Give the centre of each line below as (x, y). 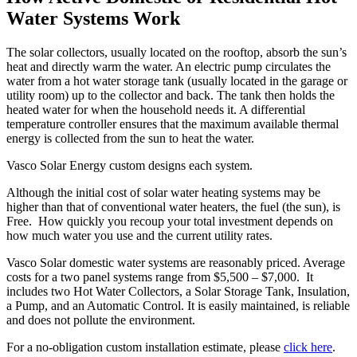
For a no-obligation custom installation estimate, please (145, 347)
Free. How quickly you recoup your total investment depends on (170, 221)
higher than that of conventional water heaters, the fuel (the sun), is (173, 206)
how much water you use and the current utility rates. (139, 235)
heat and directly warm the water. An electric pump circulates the (169, 66)
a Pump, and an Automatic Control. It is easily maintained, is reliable (178, 305)
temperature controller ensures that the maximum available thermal (173, 124)
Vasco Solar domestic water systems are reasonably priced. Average (176, 262)
